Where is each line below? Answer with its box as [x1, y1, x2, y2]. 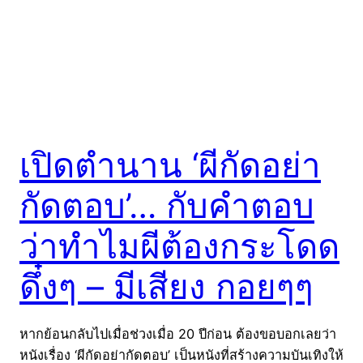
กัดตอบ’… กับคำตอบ [19, 184, 314, 226]
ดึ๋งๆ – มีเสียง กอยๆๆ [19, 265, 314, 307]
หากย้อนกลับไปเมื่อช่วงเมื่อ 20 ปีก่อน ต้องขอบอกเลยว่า [19, 325, 336, 342]
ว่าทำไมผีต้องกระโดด [19, 224, 340, 267]
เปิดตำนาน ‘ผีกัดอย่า [19, 143, 321, 186]
